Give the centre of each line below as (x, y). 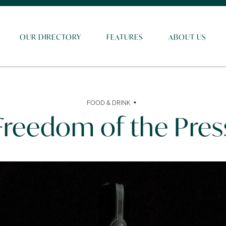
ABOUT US (187, 37)
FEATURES (125, 37)
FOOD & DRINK (109, 103)
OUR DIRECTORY (50, 37)
